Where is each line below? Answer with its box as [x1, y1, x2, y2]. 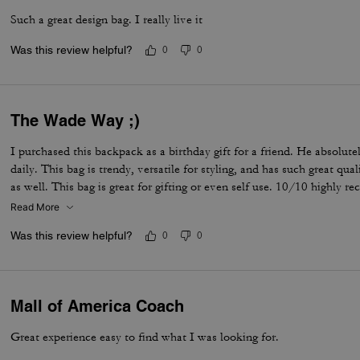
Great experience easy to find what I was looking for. [10, 329, 280, 345]
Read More [10, 201, 60, 213]
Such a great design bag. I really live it [10, 12, 203, 27]
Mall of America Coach [10, 297, 185, 316]
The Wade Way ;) [10, 111, 141, 130]
